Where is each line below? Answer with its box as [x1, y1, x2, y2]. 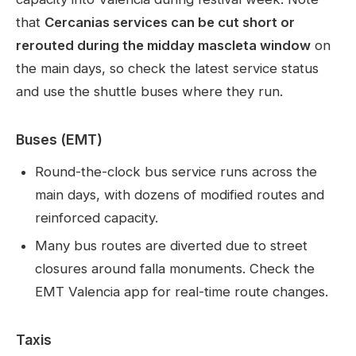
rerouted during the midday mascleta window [16, 37, 311, 54]
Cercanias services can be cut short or [44, 14, 295, 31]
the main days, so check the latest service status [16, 60, 319, 77]
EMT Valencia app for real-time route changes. [35, 284, 328, 300]
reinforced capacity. [35, 210, 158, 226]
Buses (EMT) [16, 131, 103, 149]
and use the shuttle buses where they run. [16, 83, 283, 100]
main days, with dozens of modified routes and [35, 187, 324, 203]
